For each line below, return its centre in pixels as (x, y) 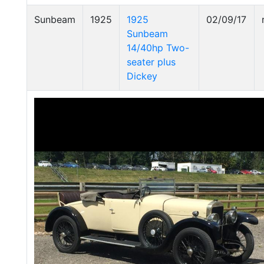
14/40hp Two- (158, 48)
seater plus (151, 62)
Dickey (142, 76)
